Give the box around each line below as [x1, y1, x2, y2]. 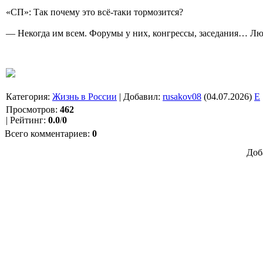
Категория [6, 91, 48, 102]
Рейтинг [10, 114, 43, 125]
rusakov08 [163, 91, 201, 102]
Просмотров [6, 104, 55, 114]
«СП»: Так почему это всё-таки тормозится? [6, 6, 183, 17]
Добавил [123, 91, 158, 102]
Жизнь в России [52, 91, 117, 102]
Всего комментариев [5, 128, 87, 139]
